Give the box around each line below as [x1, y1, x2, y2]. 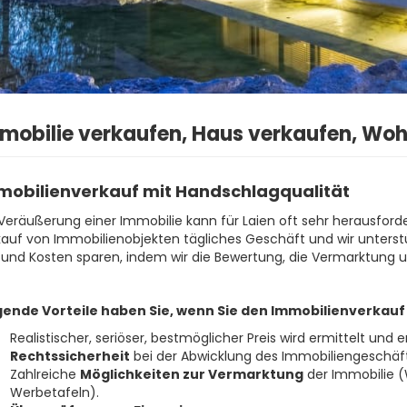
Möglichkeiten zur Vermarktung [79, 364, 303, 383]
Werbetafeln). [9, 382, 99, 402]
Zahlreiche [9, 364, 80, 383]
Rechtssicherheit [9, 346, 130, 365]
